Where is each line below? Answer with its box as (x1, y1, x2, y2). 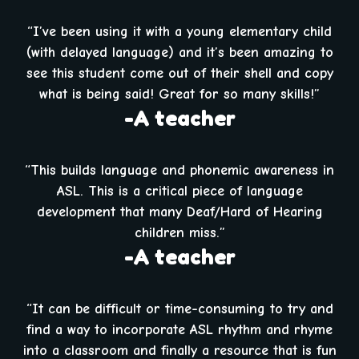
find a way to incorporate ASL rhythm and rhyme (26, 321, 333, 338)
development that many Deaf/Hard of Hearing (36, 203, 323, 220)
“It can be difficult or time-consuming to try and (26, 300, 333, 317)
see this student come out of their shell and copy (26, 64, 333, 82)
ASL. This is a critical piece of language (56, 182, 303, 200)
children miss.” (134, 224, 225, 241)
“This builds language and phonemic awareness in (25, 161, 334, 179)
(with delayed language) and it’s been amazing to (26, 43, 333, 61)
